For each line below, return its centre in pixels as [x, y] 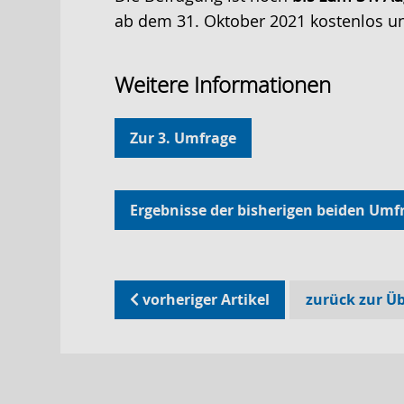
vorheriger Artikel [205, 300]
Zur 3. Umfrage [184, 138]
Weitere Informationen [222, 84]
